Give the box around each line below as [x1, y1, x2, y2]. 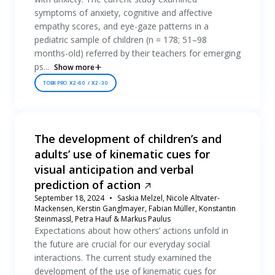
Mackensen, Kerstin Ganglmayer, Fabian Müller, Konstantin [34, 203, 236, 214]
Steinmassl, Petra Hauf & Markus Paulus [34, 214, 171, 224]
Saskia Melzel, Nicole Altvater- [117, 193, 220, 203]
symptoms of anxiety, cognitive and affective [34, 7, 212, 18]
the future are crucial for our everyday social [34, 238, 210, 250]
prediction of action [34, 177, 141, 192]
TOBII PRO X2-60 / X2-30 [43, 80, 109, 86]
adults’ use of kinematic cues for [34, 147, 210, 161]
